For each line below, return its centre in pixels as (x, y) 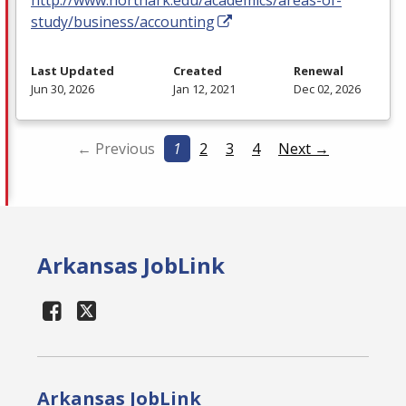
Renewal (319, 70)
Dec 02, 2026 (327, 88)
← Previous (116, 148)
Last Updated (72, 70)
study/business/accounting (123, 21)
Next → (304, 148)
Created (197, 70)
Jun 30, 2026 (63, 88)
